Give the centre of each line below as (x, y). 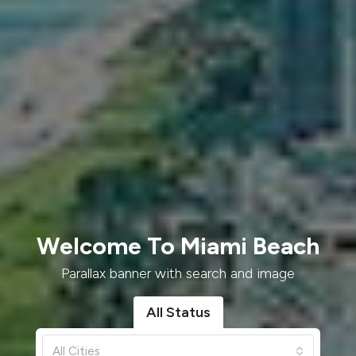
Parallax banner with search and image (178, 273)
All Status (178, 312)
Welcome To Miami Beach (178, 246)
